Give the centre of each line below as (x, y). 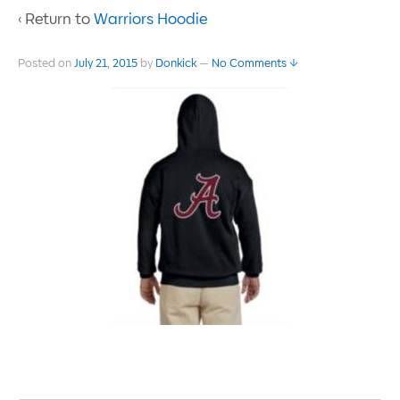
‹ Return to (56, 19)
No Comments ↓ (255, 64)
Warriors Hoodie (150, 19)
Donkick (176, 64)
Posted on (46, 64)
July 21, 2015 (106, 64)
